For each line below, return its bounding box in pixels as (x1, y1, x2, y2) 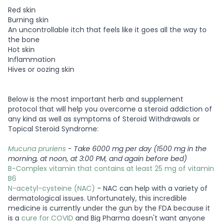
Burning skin (8, 14, 49, 25)
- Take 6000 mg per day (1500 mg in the (68, 143, 207, 154)
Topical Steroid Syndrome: (8, 123, 99, 134)
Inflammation (8, 54, 55, 64)
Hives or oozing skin (8, 64, 74, 74)
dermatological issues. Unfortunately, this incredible (8, 193, 187, 203)
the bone (8, 34, 40, 45)
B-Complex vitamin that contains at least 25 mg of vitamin (8, 163, 214, 173)
